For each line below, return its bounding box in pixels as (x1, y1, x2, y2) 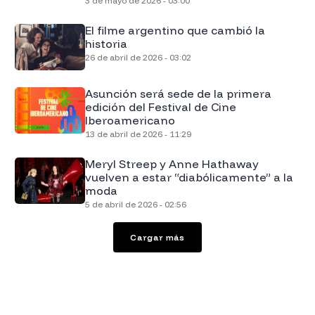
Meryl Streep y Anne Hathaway (84, 156, 259, 171)
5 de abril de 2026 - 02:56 (84, 198, 186, 210)
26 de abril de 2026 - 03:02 (84, 51, 191, 63)
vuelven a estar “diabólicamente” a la (84, 169, 293, 184)
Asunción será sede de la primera (84, 86, 271, 101)
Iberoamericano (84, 112, 175, 127)
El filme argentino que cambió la (84, 22, 265, 37)
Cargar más (130, 231, 185, 243)
